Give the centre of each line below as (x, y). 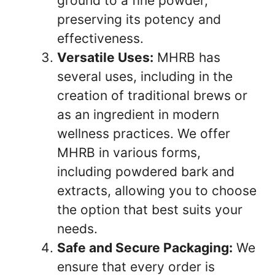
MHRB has (187, 57)
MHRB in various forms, (129, 152)
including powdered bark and (146, 171)
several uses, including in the (145, 76)
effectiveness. (100, 38)
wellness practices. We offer (144, 133)
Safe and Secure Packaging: (145, 247)
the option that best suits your (150, 209)
